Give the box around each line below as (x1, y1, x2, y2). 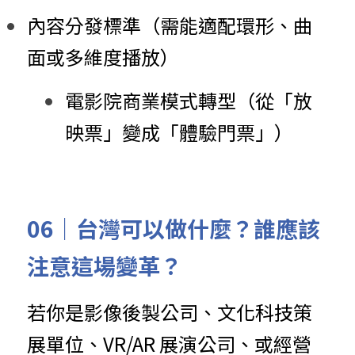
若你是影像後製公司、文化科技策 (27, 298, 312, 326)
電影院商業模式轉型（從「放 (65, 86, 312, 114)
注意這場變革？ (27, 250, 182, 281)
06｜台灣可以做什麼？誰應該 (27, 212, 320, 244)
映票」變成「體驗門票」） (65, 118, 293, 146)
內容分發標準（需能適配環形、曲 (27, 11, 312, 39)
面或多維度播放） (27, 43, 179, 71)
